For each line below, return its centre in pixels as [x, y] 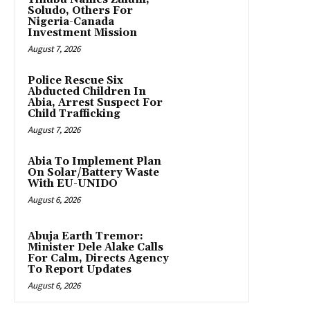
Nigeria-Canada [71, 22]
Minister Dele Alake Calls [95, 248]
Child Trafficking [74, 114]
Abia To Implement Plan [94, 162]
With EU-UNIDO [73, 184]
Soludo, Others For [80, 11]
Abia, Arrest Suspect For [95, 103]
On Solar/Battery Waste [93, 173]
